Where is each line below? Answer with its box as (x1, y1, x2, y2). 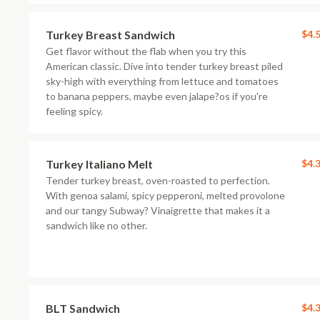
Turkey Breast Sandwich (46, 28, 175, 41)
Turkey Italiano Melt (46, 157, 153, 171)
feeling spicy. (46, 105, 103, 117)
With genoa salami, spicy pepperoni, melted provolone (46, 189, 285, 201)
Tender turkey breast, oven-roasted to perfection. (46, 174, 270, 186)
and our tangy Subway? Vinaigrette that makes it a (46, 204, 270, 216)
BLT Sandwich (46, 301, 120, 315)
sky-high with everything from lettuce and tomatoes (46, 75, 279, 87)
